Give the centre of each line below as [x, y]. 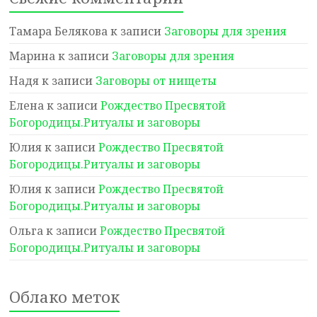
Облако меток [65, 296]
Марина [33, 56]
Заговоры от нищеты [156, 81]
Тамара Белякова [59, 31]
